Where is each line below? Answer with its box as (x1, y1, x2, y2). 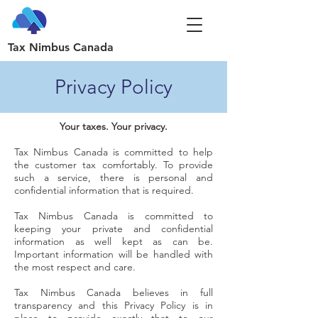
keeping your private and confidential (14, 222, 213, 235)
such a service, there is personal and (14, 171, 213, 184)
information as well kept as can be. (14, 235, 213, 248)
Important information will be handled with (14, 248, 213, 261)
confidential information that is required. (14, 184, 194, 197)
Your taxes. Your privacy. (60, 120, 168, 133)
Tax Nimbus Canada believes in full (14, 286, 213, 299)
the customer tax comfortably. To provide (14, 158, 213, 171)
